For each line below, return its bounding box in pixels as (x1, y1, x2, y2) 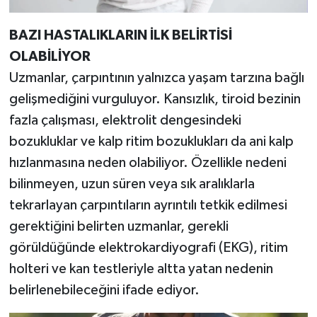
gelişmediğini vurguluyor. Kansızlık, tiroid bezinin (8, 92, 301, 107)
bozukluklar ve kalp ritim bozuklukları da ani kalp (8, 134, 294, 149)
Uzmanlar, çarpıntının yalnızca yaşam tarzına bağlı (8, 71, 304, 86)
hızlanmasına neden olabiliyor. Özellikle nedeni (8, 156, 287, 171)
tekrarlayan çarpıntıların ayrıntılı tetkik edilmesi (8, 198, 287, 213)
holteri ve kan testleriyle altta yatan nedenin (8, 262, 273, 277)
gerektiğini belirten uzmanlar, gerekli (8, 219, 229, 234)
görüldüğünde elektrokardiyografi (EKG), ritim (8, 241, 288, 255)
